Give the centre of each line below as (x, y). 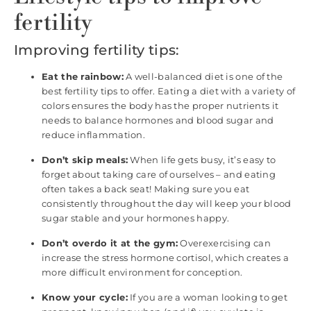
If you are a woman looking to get (208, 297)
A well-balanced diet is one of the (203, 76)
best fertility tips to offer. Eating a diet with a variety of (169, 91)
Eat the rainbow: (83, 76)
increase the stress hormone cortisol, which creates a (165, 257)
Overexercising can (224, 243)
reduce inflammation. (94, 134)
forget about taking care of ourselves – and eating (159, 174)
